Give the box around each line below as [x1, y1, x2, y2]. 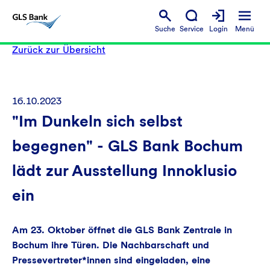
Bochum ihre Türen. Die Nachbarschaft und [12, 239, 209, 251]
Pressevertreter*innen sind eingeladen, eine [12, 254, 210, 266]
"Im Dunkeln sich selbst [12, 111, 183, 130]
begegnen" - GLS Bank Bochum [12, 136, 243, 155]
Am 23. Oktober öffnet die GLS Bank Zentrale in [12, 224, 232, 236]
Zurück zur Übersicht [12, 44, 105, 55]
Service [180, 24, 204, 33]
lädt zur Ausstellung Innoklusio [12, 161, 237, 180]
